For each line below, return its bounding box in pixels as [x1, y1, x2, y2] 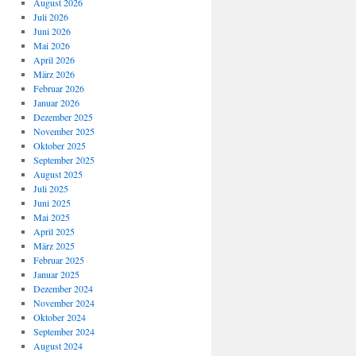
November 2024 [33, 296, 95, 309]
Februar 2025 [33, 253, 84, 266]
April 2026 [33, 53, 75, 66]
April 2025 [33, 225, 75, 238]
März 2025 [33, 239, 75, 252]
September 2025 [33, 153, 95, 166]
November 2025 [33, 125, 95, 137]
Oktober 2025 [33, 139, 86, 152]
